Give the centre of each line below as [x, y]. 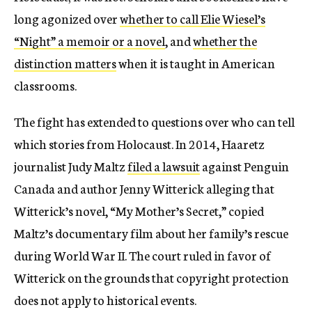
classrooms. [45, 85]
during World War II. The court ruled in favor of [142, 255]
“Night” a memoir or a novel [89, 41]
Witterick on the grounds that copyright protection [151, 278]
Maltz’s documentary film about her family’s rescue [151, 233]
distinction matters [65, 63]
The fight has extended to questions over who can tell [154, 122]
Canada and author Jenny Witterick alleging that [144, 188]
